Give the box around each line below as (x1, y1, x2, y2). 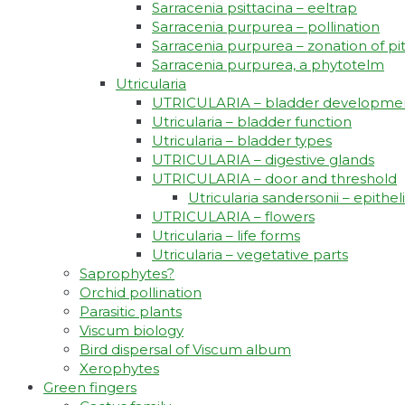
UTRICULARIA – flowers (152, 208, 315, 226)
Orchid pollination (80, 284, 202, 302)
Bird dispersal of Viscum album (80, 341, 291, 359)
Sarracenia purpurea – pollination (152, 18, 380, 36)
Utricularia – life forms (152, 227, 300, 245)
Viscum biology (80, 322, 184, 340)
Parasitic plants (80, 303, 182, 321)
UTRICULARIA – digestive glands (152, 151, 374, 169)
